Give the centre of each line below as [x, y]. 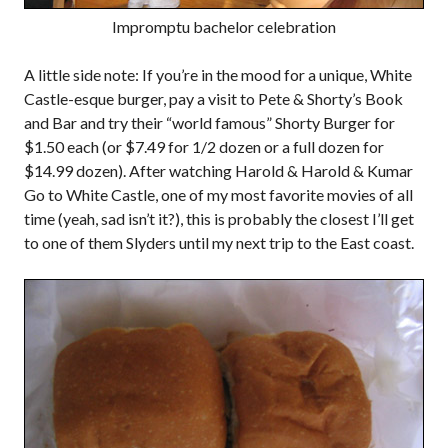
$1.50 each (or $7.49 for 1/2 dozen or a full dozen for [204, 146]
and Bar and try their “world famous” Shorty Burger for [209, 122]
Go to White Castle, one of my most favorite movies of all [218, 194]
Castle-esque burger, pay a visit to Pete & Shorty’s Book [213, 98]
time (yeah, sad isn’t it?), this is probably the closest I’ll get [219, 218]
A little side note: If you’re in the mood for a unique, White [218, 74]
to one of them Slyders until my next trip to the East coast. [219, 242]
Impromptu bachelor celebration [224, 26]
